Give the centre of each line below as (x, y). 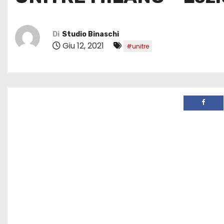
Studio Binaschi (90, 34)
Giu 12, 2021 (83, 45)
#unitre (138, 46)
